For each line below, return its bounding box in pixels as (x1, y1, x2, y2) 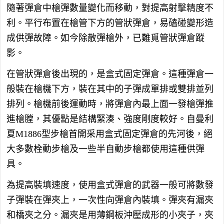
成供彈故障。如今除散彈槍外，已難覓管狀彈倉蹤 (6, 33, 204, 43)
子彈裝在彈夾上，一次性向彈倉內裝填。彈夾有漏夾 (6, 195, 213, 205)
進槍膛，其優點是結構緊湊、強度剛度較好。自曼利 (6, 114, 213, 124)
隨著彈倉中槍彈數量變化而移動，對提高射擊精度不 (6, 3, 213, 13)
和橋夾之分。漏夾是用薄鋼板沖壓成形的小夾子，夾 (6, 210, 213, 220)
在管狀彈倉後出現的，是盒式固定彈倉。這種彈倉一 (6, 69, 213, 79)
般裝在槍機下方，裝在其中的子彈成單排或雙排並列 (6, 84, 213, 94)
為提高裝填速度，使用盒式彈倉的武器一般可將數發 (6, 180, 213, 190)
